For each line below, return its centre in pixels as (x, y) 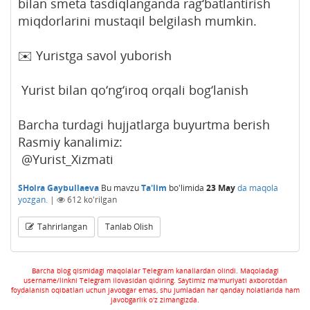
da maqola (258, 188)
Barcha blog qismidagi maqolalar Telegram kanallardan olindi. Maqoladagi (155, 270)
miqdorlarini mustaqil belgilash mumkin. (137, 20)
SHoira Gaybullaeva (58, 188)
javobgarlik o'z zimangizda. (155, 299)
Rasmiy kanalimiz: (70, 142)
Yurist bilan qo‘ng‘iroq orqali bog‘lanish (133, 90)
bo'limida (185, 188)
